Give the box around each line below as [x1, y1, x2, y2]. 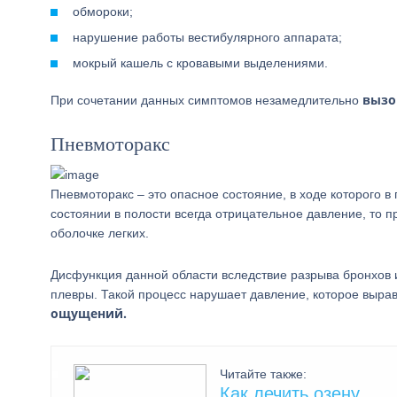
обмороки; [73, 4, 133, 19]
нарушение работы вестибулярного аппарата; [73, 30, 342, 44]
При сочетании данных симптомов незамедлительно [51, 93, 362, 107]
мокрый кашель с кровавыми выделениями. [73, 56, 328, 70]
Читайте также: [220, 367, 307, 381]
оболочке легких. [51, 226, 149, 240]
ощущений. [51, 305, 127, 322]
